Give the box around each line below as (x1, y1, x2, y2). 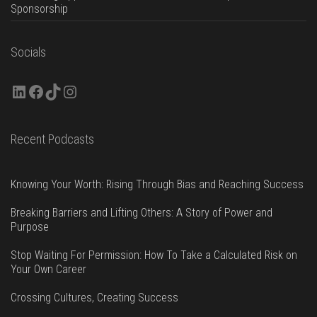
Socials (11, 45, 46, 60)
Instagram (61, 81, 127, 101)
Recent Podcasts (11, 132, 94, 147)
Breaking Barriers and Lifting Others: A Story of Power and (11, 206, 272, 220)
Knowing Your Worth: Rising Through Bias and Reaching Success (11, 178, 304, 192)
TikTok (44, 81, 87, 101)
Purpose (11, 220, 49, 234)
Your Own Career (11, 263, 86, 277)
